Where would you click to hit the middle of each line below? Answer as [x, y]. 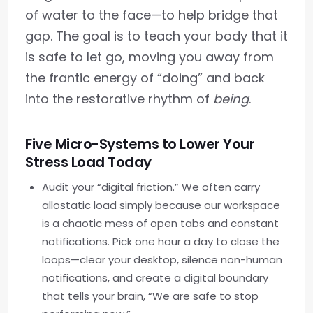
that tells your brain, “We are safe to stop [150, 296]
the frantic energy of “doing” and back [145, 78]
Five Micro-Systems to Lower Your [140, 144]
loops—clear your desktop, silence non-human [162, 260]
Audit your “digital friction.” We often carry [151, 187]
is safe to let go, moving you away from [150, 57]
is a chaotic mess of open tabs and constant [160, 223]
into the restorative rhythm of [119, 99]
